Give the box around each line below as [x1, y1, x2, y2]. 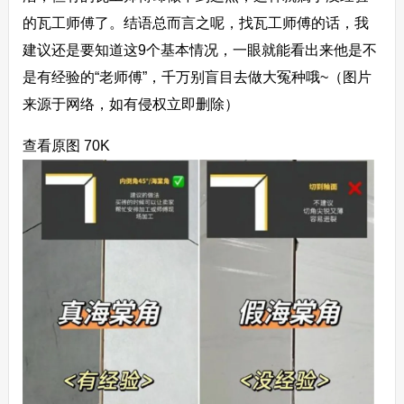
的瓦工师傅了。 [22, 14, 124, 31]
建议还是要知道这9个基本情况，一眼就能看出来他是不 [22, 41, 377, 58]
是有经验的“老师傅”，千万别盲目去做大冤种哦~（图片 [22, 69, 372, 85]
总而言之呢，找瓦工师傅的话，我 [151, 14, 369, 31]
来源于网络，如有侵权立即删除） [22, 96, 239, 112]
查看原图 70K [22, 137, 110, 153]
